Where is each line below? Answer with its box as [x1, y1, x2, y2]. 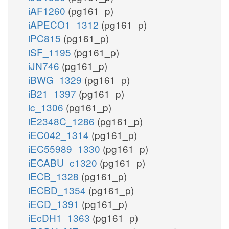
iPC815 [28, 31, 63, 45]
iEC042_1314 [28, 127, 91, 142]
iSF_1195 [28, 44, 74, 59]
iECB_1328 [28, 169, 81, 183]
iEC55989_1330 [28, 141, 103, 155]
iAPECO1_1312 [28, 17, 101, 31]
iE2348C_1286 [28, 113, 97, 128]
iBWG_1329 [28, 72, 84, 86]
